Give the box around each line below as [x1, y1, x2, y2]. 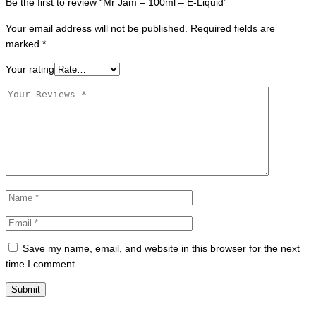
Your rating [6, 63, 54, 75]
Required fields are [190, 23, 275, 35]
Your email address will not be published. [6, 23, 188, 35]
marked [6, 38, 42, 50]
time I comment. [6, 258, 78, 270]
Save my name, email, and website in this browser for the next [23, 243, 300, 255]
